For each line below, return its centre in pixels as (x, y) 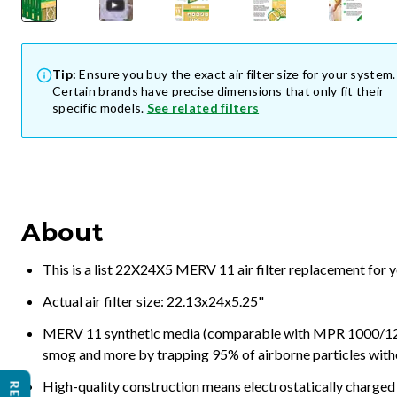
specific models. (98, 108)
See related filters (203, 108)
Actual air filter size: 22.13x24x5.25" (153, 301)
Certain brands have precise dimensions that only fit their (218, 91)
